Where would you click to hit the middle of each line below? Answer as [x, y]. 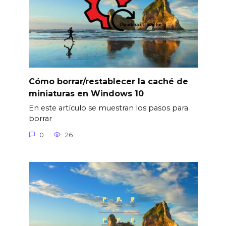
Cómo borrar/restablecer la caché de [108, 81]
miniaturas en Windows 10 [86, 93]
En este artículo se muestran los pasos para [108, 108]
